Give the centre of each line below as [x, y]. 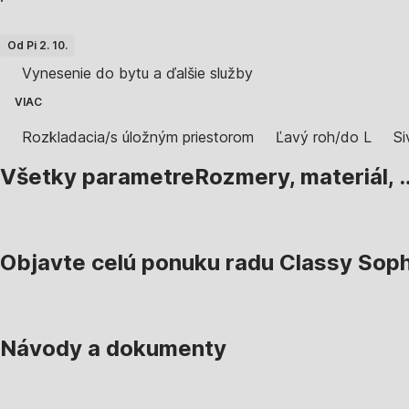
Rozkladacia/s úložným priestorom [138, 137]
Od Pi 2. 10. [37, 46]
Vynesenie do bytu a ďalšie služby [137, 73]
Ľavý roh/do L [324, 137]
